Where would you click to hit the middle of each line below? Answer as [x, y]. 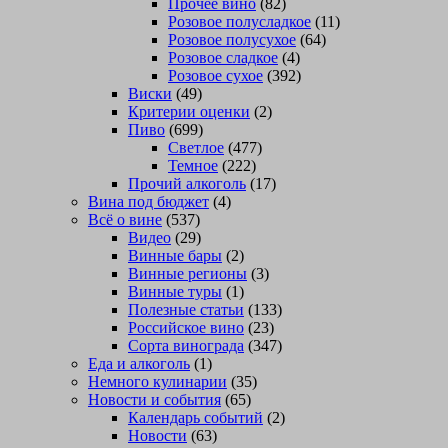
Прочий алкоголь [187, 184]
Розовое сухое [215, 76]
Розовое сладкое [223, 58]
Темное [193, 166]
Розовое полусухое [232, 40]
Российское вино [186, 328]
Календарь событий [195, 418]
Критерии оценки [189, 112]
